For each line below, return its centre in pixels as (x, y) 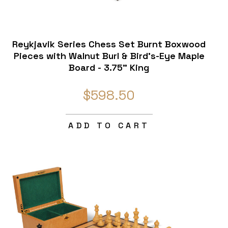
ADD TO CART (109, 126)
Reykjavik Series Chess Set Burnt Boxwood (109, 44)
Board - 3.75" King (109, 68)
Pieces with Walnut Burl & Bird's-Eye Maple (109, 56)
